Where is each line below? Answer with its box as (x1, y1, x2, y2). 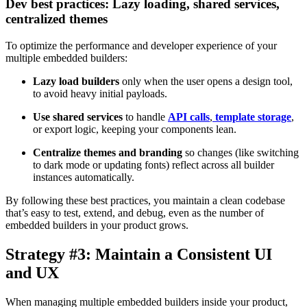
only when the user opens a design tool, (119, 75, 293, 88)
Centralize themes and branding (33, 147, 182, 159)
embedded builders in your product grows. (5, 219, 188, 232)
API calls (168, 111, 210, 123)
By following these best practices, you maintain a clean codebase (5, 195, 285, 207)
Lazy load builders (33, 75, 119, 88)
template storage (212, 111, 291, 123)
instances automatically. (33, 171, 134, 184)
